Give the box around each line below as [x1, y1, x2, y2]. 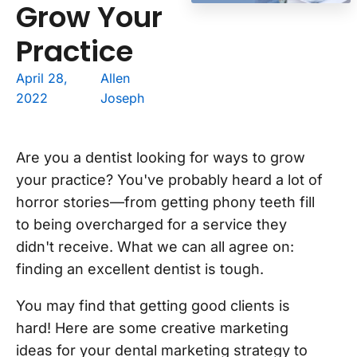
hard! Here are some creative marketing [16, 320, 288, 337]
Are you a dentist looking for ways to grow [16, 149, 305, 167]
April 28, [16, 70, 68, 87]
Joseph [100, 90, 145, 107]
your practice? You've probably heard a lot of [16, 171, 323, 189]
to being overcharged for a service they [16, 216, 287, 233]
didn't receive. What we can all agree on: [16, 238, 294, 256]
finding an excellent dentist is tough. [16, 261, 264, 278]
